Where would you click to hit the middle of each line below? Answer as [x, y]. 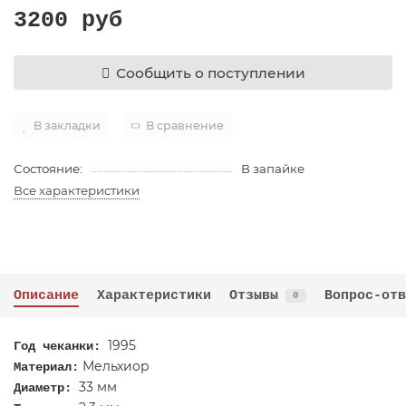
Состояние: [48, 169]
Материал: [46, 367]
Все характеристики [77, 190]
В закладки [67, 125]
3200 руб [68, 20]
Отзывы [254, 295]
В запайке [272, 169]
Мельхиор [114, 366]
